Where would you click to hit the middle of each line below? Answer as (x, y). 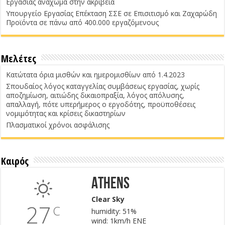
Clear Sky (108, 199)
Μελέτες (19, 58)
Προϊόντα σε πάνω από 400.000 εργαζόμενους (83, 22)
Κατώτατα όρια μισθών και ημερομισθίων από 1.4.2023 (96, 74)
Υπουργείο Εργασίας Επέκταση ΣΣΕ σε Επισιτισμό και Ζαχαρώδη (112, 13)
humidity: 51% (114, 211)
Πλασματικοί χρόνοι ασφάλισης (58, 125)
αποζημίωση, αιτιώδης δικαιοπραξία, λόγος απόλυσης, (95, 95)
